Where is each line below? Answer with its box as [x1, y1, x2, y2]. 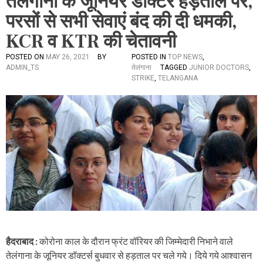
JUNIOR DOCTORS [189, 63, 249, 72]
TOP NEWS [168, 53, 203, 61]
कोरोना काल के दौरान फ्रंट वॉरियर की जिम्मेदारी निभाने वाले [39, 235, 233, 247]
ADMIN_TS [6, 63, 39, 72]
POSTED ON [6, 53, 46, 61]
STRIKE [131, 74, 154, 82]
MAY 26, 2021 [46, 53, 90, 61]
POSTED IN [131, 53, 168, 61]
